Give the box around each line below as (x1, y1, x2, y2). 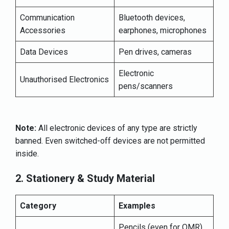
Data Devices (20, 47, 68, 57)
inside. (15, 148, 41, 158)
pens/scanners (119, 81, 173, 91)
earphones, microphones (119, 25, 207, 35)
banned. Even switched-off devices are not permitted (15, 135, 205, 146)
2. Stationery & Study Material (15, 172, 155, 185)
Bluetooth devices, (119, 12, 185, 22)
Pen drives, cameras (119, 47, 192, 57)
